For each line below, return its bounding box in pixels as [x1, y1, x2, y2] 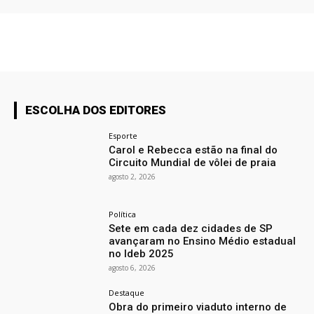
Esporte [109, 130, 138, 142]
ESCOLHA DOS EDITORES [25, 103, 166, 118]
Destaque [109, 287, 145, 299]
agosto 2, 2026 [109, 172, 156, 182]
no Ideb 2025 [109, 247, 175, 261]
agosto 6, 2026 [109, 263, 156, 273]
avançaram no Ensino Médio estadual [109, 235, 296, 248]
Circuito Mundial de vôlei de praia [109, 156, 277, 170]
